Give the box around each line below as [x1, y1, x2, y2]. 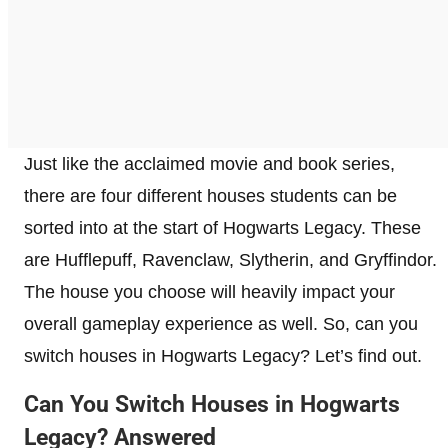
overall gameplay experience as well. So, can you [24, 313, 418, 334]
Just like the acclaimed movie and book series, [24, 153, 395, 174]
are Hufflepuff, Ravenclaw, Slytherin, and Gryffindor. [24, 249, 437, 270]
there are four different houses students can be [24, 185, 397, 206]
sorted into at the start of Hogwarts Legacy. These [24, 217, 421, 238]
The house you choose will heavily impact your [24, 281, 395, 302]
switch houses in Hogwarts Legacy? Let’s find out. [24, 345, 422, 366]
